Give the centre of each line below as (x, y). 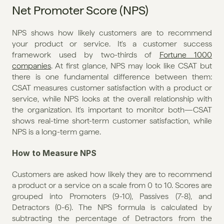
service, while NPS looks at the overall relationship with (112, 98)
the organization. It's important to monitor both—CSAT (112, 109)
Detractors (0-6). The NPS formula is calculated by (112, 207)
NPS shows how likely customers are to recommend (112, 32)
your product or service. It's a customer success (112, 43)
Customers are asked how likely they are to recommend (112, 174)
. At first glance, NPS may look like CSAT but (131, 65)
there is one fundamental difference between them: (112, 76)
